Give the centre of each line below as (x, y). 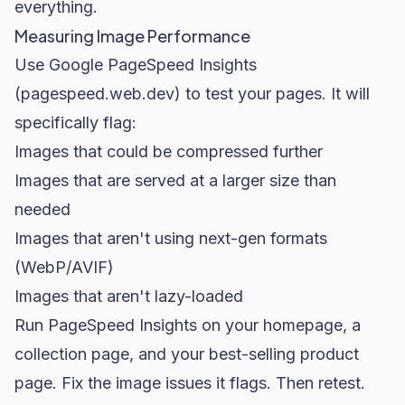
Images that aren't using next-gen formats (171, 238)
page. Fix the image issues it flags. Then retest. (190, 383)
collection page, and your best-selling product (187, 354)
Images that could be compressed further (169, 151)
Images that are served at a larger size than (175, 180)
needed (42, 209)
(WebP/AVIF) (64, 267)
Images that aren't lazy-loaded (129, 296)
